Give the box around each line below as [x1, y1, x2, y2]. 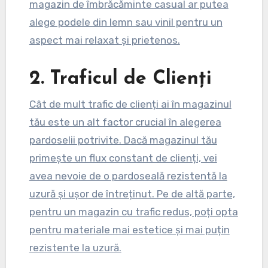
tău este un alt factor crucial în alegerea [29, 116, 221, 129]
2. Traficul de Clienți [29, 69, 212, 89]
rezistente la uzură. [29, 242, 121, 254]
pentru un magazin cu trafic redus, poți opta [29, 206, 238, 218]
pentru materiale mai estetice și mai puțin [29, 224, 230, 236]
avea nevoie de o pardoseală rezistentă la [29, 170, 227, 182]
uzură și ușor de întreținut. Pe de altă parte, [29, 188, 235, 200]
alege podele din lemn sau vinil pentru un [29, 16, 223, 28]
